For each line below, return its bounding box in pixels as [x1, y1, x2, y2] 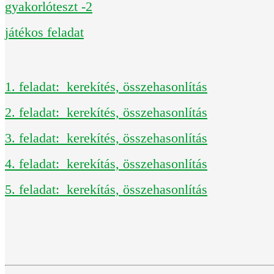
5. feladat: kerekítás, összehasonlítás [5, 181, 207, 197]
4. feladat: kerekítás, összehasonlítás [5, 155, 207, 171]
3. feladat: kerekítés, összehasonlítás [5, 130, 207, 146]
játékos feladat [5, 24, 84, 40]
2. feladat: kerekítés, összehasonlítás [5, 104, 207, 120]
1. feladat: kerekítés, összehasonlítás [5, 78, 207, 94]
